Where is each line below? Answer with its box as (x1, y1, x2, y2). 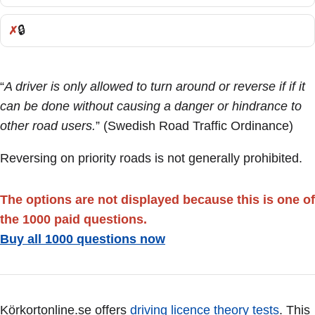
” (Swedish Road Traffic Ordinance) (96, 118, 293, 133)
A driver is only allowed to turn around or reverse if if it (4, 79, 305, 94)
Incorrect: (8, 32, 61, 47)
